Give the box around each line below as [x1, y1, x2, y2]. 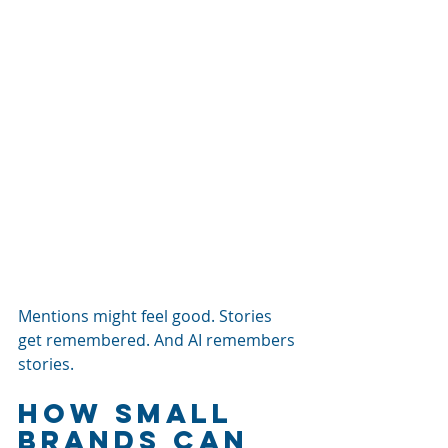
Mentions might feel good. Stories [18, 304, 276, 327]
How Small [18, 395, 245, 430]
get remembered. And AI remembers [18, 328, 299, 351]
